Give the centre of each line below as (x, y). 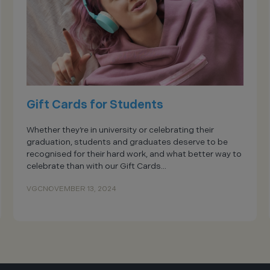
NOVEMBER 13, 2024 (80, 189)
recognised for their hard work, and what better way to (134, 154)
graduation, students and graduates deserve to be (127, 142)
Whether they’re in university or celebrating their (121, 130)
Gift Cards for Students (95, 105)
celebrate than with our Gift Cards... (97, 166)
